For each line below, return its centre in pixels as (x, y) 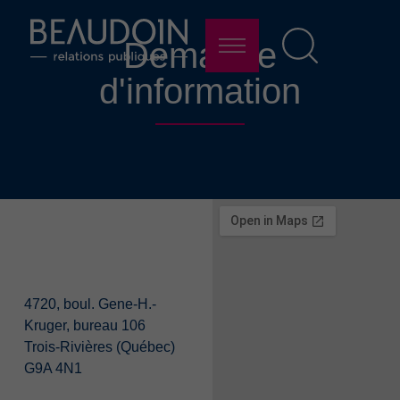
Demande (200, 56)
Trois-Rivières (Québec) (99, 346)
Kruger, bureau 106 (84, 325)
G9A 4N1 (53, 368)
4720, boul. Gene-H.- (90, 304)
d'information (200, 92)
